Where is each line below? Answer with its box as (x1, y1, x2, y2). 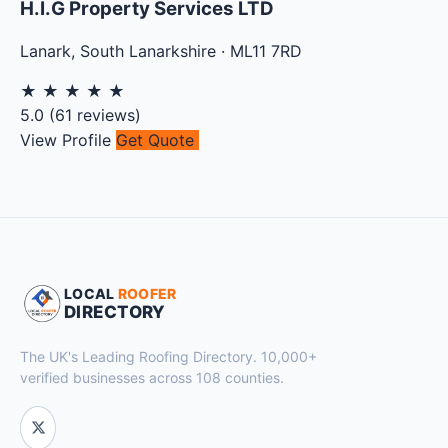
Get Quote (116, 129, 199, 150)
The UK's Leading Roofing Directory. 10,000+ (20, 347, 317, 365)
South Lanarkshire (80, 40, 216, 61)
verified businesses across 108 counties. (20, 368, 284, 386)
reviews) (72, 104, 141, 125)
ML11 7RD (230, 40, 302, 61)
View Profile (20, 129, 116, 150)
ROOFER (117, 284, 177, 302)
